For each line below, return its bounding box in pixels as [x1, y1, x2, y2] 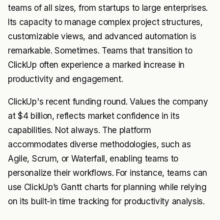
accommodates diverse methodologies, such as [8, 139, 191, 149]
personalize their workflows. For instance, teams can [8, 168, 207, 178]
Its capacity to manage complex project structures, [8, 17, 203, 27]
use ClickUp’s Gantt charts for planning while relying [8, 182, 207, 192]
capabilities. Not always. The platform [8, 125, 151, 135]
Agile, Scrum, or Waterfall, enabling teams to [8, 154, 179, 164]
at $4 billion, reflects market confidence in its [8, 111, 180, 121]
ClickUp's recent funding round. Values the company [8, 97, 208, 107]
